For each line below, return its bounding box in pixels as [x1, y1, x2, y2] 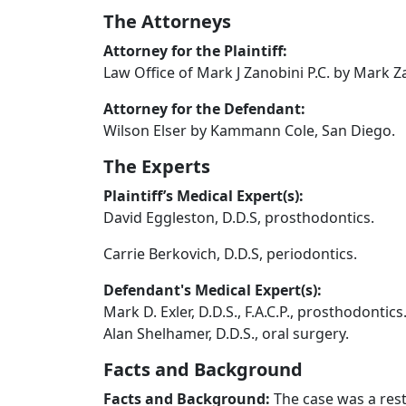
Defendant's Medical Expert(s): [103, 280, 325, 300]
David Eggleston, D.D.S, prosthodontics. [103, 208, 374, 227]
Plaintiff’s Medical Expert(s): [103, 186, 304, 206]
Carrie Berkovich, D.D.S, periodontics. [103, 244, 357, 264]
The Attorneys [103, 9, 231, 34]
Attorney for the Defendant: [103, 99, 305, 119]
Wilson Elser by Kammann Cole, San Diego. [103, 121, 395, 140]
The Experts [103, 154, 210, 179]
